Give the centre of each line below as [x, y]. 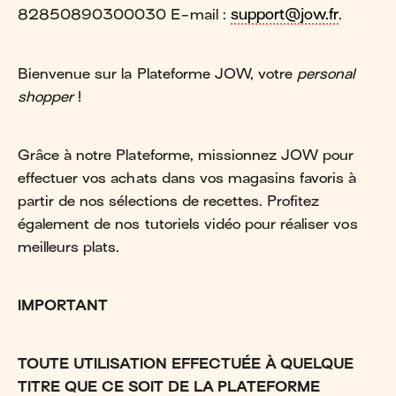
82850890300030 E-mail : [124, 15]
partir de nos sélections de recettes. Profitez [169, 201]
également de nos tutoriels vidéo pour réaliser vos [188, 224]
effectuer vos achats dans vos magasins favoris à [187, 178]
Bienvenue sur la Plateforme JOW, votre [158, 74]
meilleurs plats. [69, 247]
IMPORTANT [63, 305]
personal [326, 74]
